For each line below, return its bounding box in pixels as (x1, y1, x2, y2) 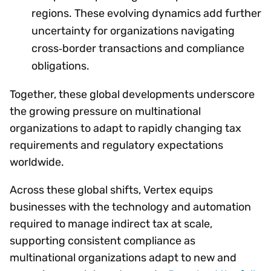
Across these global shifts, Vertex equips (10, 183, 213, 197)
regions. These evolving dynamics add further (31, 6, 261, 20)
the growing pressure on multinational (10, 104, 201, 118)
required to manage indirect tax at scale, (10, 217, 212, 230)
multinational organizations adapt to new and (10, 250, 237, 264)
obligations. (31, 59, 90, 73)
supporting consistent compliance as (10, 233, 195, 247)
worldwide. (10, 155, 64, 169)
